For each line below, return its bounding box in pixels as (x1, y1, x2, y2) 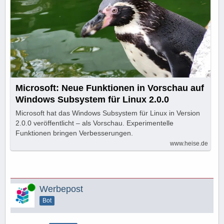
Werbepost (39, 183, 83, 194)
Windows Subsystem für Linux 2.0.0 (15, 94, 169, 104)
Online (10, 183, 28, 190)
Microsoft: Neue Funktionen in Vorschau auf (15, 82, 204, 93)
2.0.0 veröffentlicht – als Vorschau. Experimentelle (15, 118, 173, 127)
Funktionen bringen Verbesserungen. (15, 128, 133, 137)
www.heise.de (170, 139, 208, 147)
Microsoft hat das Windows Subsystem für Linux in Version (15, 108, 200, 117)
